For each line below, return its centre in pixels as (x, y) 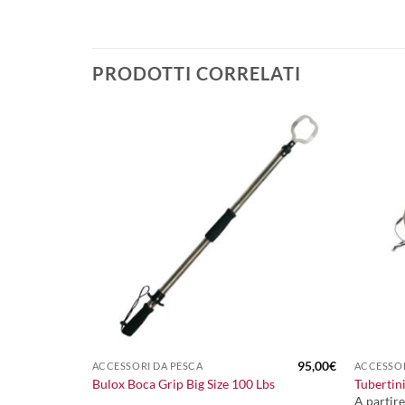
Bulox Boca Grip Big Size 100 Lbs (183, 383)
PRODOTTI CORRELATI (197, 73)
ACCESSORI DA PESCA (147, 366)
